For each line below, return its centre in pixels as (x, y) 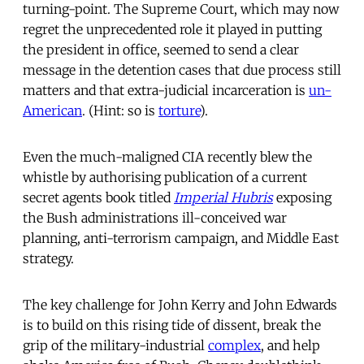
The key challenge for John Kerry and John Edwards (180, 304)
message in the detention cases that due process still (182, 69)
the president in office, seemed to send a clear (161, 49)
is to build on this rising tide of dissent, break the (172, 325)
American (52, 110)
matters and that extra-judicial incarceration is (166, 90)
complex (234, 345)
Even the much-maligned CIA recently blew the (167, 156)
